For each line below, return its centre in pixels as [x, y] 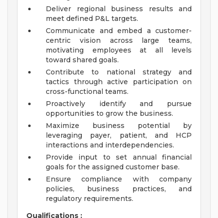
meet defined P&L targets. [92, 19]
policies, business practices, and [119, 189]
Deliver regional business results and [119, 9]
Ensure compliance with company [119, 179]
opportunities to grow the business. [109, 114]
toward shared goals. [82, 60]
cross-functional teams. [87, 92]
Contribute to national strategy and [119, 72]
